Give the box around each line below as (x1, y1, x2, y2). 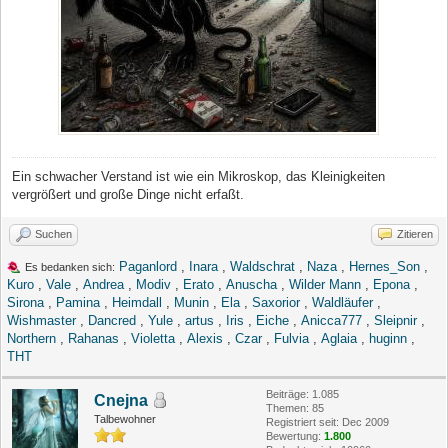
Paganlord (119, 258, 177, 274)
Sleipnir (374, 312, 417, 328)
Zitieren (397, 227, 433, 240)
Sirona (7, 294, 44, 310)
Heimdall (112, 294, 162, 310)
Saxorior (252, 294, 300, 310)
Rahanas (68, 330, 119, 346)
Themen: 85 (266, 401, 324, 414)
